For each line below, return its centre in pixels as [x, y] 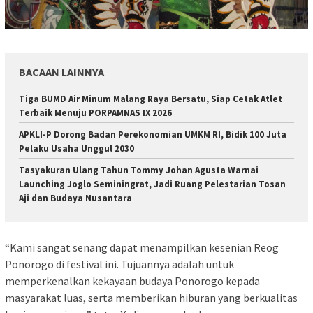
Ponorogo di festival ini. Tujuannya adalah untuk [119, 264]
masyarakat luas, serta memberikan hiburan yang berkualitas [151, 298]
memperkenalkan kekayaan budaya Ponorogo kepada [132, 281]
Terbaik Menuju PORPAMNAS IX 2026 [95, 112]
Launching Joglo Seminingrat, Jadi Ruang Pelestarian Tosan [152, 184]
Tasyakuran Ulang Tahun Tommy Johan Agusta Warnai [139, 170]
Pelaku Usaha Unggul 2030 [77, 148]
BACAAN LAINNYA [61, 72]
